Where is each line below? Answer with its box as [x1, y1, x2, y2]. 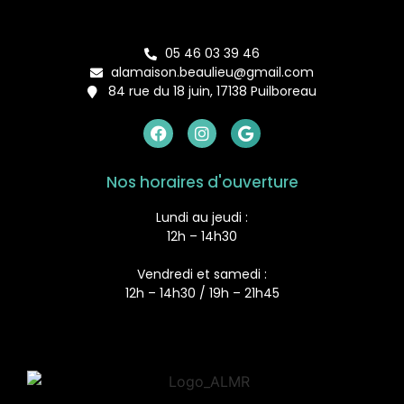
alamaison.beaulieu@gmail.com [110, 63, 314, 82]
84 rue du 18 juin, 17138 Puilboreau [107, 82, 317, 101]
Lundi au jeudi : [156, 208, 248, 227]
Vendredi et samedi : [137, 265, 267, 284]
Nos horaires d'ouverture [106, 171, 298, 194]
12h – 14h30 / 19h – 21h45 [124, 284, 280, 303]
